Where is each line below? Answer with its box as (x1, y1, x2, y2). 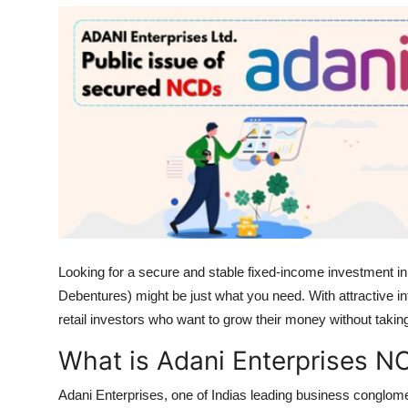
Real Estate (14, 325, 91, 343)
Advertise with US (14, 102, 138, 120)
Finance (14, 236, 66, 254)
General (14, 370, 66, 388)
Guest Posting (14, 57, 110, 76)
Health (14, 13, 58, 31)
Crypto (14, 147, 62, 165)
